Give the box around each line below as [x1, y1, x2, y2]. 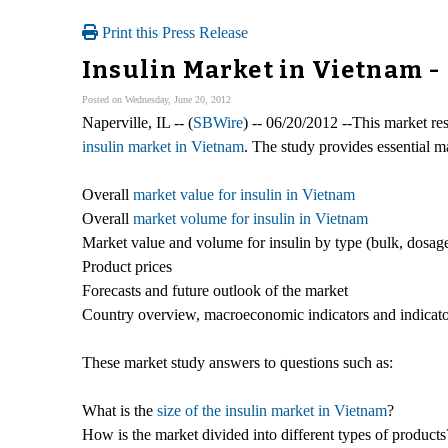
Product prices [82, 257, 172, 275]
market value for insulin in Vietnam [133, 185, 355, 203]
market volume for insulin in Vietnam [133, 209, 368, 227]
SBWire [193, 113, 243, 131]
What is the [82, 401, 157, 419]
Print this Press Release [98, 24, 248, 41]
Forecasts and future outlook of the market [82, 281, 348, 299]
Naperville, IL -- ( [82, 113, 193, 131]
